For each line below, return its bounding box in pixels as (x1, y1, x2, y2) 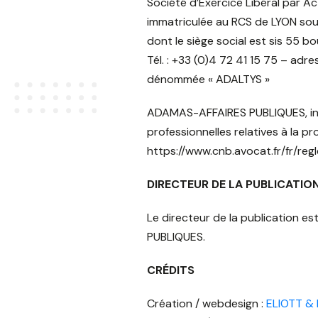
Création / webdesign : (147, 296, 266, 311)
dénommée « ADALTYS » (147, 72, 270, 87)
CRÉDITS (147, 263, 194, 278)
